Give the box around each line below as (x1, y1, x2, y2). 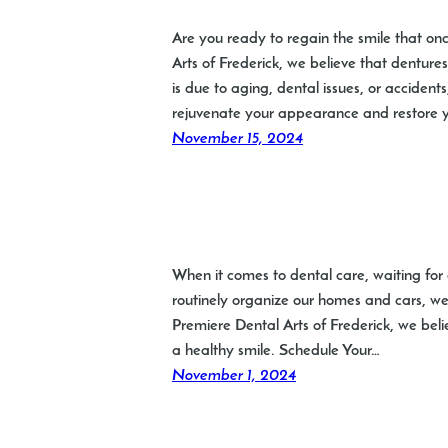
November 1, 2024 (172, 368, 296, 385)
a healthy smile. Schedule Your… (172, 343, 380, 360)
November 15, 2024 (172, 131, 303, 148)
